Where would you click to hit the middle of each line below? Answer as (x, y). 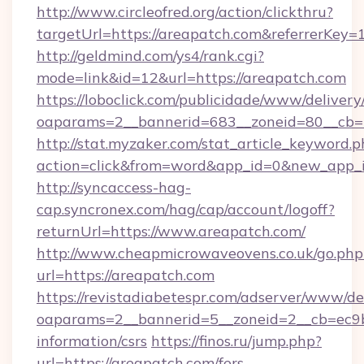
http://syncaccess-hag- (114, 187)
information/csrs (92, 341)
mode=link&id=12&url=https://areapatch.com (191, 78)
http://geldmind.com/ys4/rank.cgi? (150, 56)
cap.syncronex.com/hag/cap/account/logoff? (186, 209)
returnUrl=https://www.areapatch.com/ (171, 231)
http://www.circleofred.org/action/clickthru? (185, 12)
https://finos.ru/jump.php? (236, 341)
